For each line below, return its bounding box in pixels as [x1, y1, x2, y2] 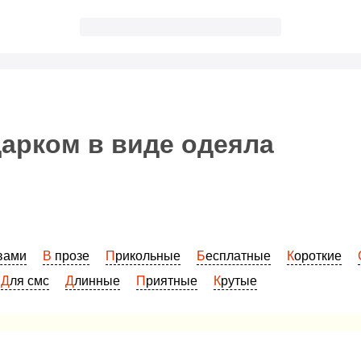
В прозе [52, 249, 89, 263]
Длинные [74, 274, 120, 288]
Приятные [146, 274, 197, 288]
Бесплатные [205, 249, 271, 263]
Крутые [221, 274, 257, 288]
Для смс [10, 274, 49, 288]
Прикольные [115, 249, 180, 263]
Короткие [294, 249, 342, 263]
